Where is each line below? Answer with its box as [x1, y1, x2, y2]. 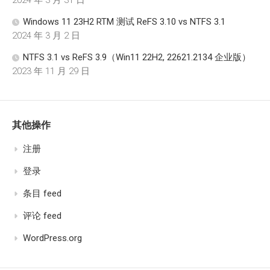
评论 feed [23, 210, 61, 221]
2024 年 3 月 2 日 [12, 30, 80, 41]
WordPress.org [23, 232, 82, 243]
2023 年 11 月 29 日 [12, 65, 90, 77]
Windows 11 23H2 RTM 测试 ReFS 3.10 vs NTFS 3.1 [23, 16, 225, 27]
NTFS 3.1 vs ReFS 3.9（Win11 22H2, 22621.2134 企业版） [23, 51, 251, 63]
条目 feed [23, 187, 61, 199]
